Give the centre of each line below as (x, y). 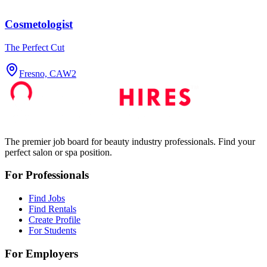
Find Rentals (52, 209)
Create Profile (55, 220)
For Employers (41, 253)
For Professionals (47, 175)
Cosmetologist (39, 24)
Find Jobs (47, 198)
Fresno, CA (41, 73)
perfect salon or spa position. (58, 152)
